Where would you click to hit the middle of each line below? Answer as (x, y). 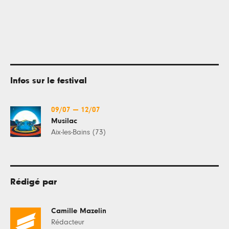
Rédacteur (68, 222)
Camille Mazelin (79, 211)
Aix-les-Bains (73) (78, 132)
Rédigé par (33, 182)
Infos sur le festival (49, 81)
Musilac (64, 121)
